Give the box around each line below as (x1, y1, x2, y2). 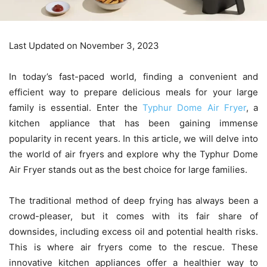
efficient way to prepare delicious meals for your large (9, 86, 258, 98)
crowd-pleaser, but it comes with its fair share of (9, 210, 258, 222)
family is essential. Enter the (9, 101, 143, 113)
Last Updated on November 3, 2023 (9, 39, 159, 51)
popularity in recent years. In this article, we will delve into (9, 132, 258, 144)
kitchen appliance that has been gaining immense (9, 117, 258, 129)
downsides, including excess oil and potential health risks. (9, 225, 258, 237)
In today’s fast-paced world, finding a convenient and (9, 70, 258, 82)
